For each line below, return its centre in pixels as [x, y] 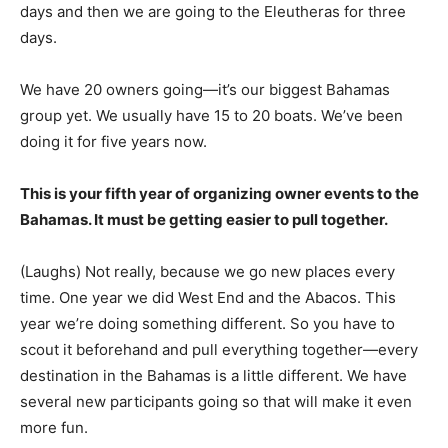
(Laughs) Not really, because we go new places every [207, 272]
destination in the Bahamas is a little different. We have [213, 376]
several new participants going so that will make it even [216, 402]
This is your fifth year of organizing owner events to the [219, 194]
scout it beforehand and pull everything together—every [219, 350]
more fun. [54, 428]
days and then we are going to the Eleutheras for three [213, 12]
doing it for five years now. [113, 142]
